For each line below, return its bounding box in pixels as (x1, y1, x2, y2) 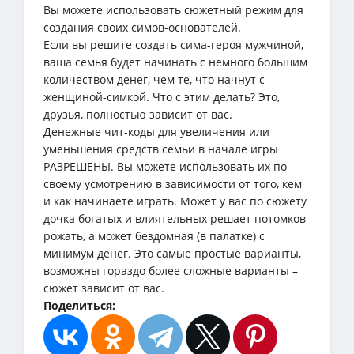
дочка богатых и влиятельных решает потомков (43, 210, 306, 226)
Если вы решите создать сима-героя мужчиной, (43, 36, 303, 52)
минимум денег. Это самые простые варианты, (43, 245, 301, 261)
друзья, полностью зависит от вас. (43, 106, 232, 122)
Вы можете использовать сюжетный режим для (43, 2, 303, 17)
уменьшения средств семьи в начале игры (43, 141, 278, 156)
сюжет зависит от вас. (43, 280, 164, 296)
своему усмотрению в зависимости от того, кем (43, 175, 302, 191)
